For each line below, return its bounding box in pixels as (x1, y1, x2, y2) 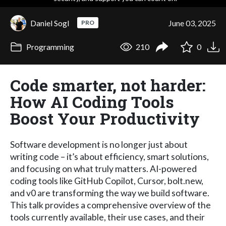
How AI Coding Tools (10, 90, 174, 112)
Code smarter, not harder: (10, 74, 206, 96)
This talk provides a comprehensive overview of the (10, 199, 211, 210)
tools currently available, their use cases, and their (10, 211, 205, 222)
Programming (24, 42, 74, 52)
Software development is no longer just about (10, 139, 188, 150)
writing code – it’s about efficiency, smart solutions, (10, 151, 209, 162)
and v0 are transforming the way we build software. (10, 187, 209, 198)
